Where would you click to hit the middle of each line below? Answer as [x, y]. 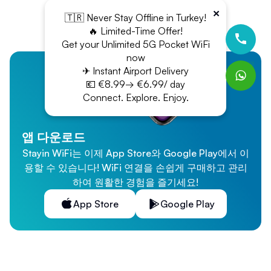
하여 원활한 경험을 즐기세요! [135, 182]
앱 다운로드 [54, 137]
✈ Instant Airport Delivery [135, 71]
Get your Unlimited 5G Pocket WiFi [135, 44]
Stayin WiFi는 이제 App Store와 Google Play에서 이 [135, 153]
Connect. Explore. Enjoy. [135, 97]
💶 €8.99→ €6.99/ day [135, 84]
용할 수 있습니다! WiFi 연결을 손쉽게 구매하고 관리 [135, 167]
